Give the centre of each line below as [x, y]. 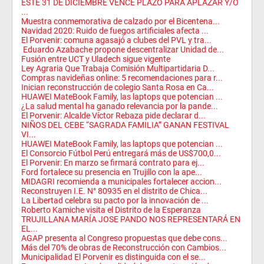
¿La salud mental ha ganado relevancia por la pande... [120, 106]
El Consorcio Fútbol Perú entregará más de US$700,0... [121, 153]
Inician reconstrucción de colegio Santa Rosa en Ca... [118, 87]
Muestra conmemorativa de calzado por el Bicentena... [121, 21]
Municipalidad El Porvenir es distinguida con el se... [113, 257]
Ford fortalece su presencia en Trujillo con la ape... [112, 172]
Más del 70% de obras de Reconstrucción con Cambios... [124, 247]
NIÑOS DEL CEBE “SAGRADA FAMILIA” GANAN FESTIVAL [125, 125]
